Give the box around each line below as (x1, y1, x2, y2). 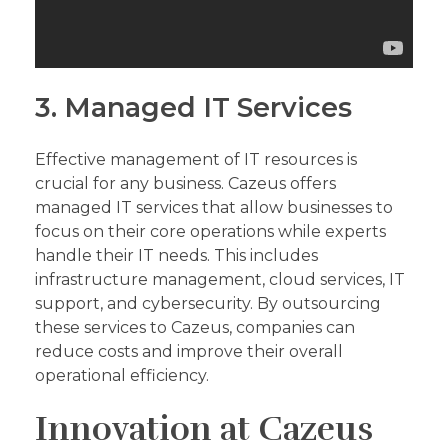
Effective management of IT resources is (35, 149, 357, 169)
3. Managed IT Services (35, 90, 352, 124)
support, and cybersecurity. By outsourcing (35, 293, 381, 313)
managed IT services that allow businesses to (35, 197, 393, 217)
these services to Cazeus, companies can (35, 317, 355, 337)
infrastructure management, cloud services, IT (35, 269, 405, 289)
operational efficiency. (35, 365, 209, 385)
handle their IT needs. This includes (35, 245, 318, 265)
